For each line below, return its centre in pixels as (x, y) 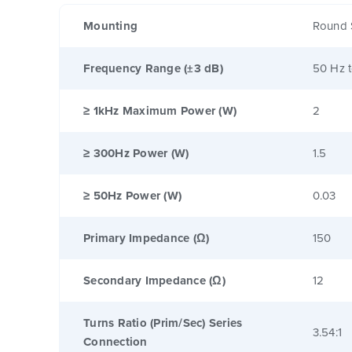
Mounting (110, 26)
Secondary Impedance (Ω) (154, 280)
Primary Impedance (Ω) (147, 238)
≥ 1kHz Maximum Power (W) (160, 110)
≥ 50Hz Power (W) (132, 195)
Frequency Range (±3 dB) (153, 68)
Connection (115, 341)
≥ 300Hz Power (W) (136, 153)
